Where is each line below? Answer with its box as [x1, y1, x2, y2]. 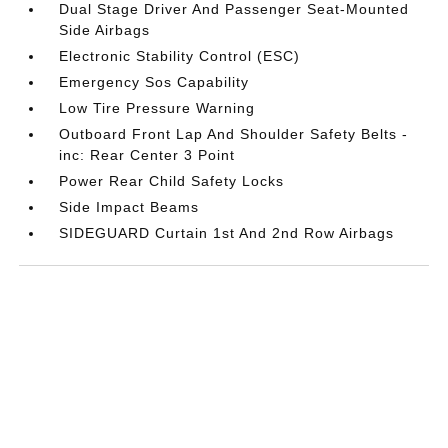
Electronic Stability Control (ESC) [59, 47, 301, 64]
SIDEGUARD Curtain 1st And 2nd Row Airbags [59, 224, 395, 241]
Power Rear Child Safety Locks [59, 172, 285, 189]
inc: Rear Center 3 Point [59, 146, 236, 163]
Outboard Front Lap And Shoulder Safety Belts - [59, 125, 409, 142]
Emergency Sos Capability [59, 73, 250, 90]
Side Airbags [59, 21, 151, 38]
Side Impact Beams [59, 198, 200, 215]
